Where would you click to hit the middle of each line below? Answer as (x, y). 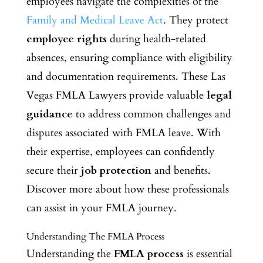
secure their (53, 170)
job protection (116, 170)
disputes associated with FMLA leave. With (123, 133)
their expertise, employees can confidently (120, 151)
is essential (208, 254)
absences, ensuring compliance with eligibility (129, 58)
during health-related (156, 39)
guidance (49, 114)
